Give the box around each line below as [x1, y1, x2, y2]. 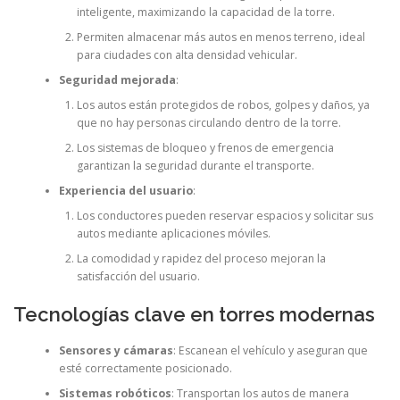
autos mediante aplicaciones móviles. [76, 226, 271, 242]
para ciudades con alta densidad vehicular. [76, 47, 297, 63]
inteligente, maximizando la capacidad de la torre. [76, 4, 335, 21]
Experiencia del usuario [58, 183, 193, 199]
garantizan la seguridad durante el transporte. [76, 158, 314, 174]
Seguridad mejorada [58, 72, 176, 88]
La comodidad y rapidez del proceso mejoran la [76, 251, 326, 267]
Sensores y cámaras [58, 342, 173, 358]
